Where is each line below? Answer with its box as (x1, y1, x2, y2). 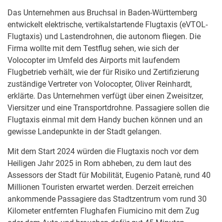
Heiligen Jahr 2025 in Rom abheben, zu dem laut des (7, 159, 191, 168)
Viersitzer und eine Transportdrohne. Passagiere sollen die (7, 103, 209, 112)
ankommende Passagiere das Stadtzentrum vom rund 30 (7, 194, 207, 204)
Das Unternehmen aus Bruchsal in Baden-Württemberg (7, 8, 197, 17)
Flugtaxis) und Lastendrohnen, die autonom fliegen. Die (7, 32, 201, 41)
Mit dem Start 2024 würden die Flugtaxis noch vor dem (7, 147, 199, 156)
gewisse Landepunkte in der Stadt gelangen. (7, 127, 162, 136)
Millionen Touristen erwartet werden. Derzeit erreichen (7, 182, 194, 192)
